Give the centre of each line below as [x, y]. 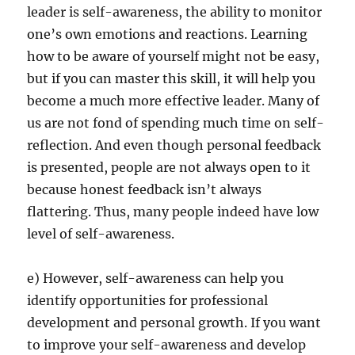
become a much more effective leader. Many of [174, 100]
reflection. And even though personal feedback [174, 145]
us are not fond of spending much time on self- [176, 122]
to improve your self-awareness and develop [167, 344]
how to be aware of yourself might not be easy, [174, 56]
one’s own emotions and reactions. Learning [168, 34]
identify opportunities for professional [148, 300]
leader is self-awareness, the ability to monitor [175, 11]
